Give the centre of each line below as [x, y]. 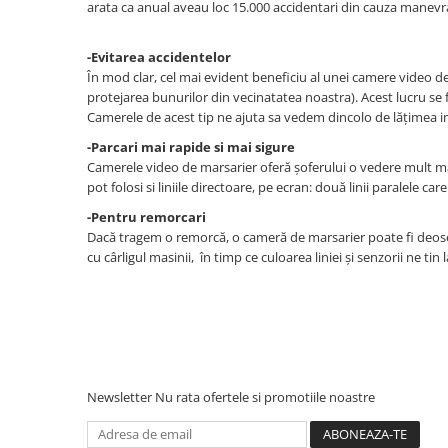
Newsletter [121, 396]
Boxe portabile [92, 358]
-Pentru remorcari [146, 216]
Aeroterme [78, 126]
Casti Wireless [89, 296]
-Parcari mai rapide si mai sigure [191, 146]
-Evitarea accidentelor [159, 56]
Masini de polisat [100, 64]
